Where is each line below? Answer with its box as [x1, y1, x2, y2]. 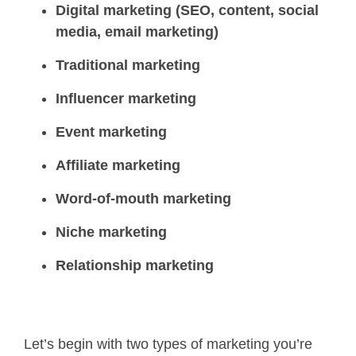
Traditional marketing [56, 56, 200, 73]
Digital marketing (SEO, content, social [56, 2, 319, 18]
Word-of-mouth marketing [56, 190, 231, 207]
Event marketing [56, 123, 167, 140]
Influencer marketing [56, 90, 196, 106]
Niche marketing [56, 223, 167, 240]
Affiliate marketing [56, 157, 180, 173]
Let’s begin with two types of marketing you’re [24, 335, 312, 352]
